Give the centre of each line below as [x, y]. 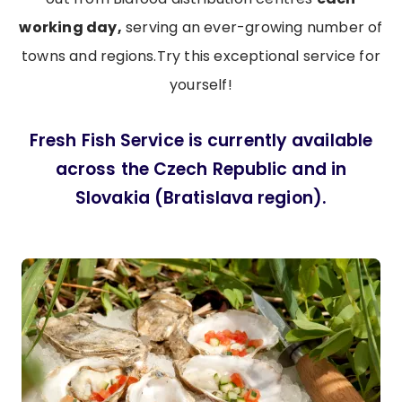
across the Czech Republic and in [201, 170]
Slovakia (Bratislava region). [201, 198]
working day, [70, 28]
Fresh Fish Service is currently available [201, 141]
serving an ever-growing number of [252, 28]
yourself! [201, 85]
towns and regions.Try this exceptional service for [201, 57]
